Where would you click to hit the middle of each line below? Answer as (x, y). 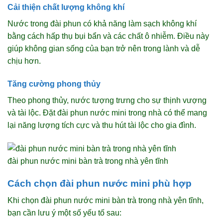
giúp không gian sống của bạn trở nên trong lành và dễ (104, 48)
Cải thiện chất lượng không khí (66, 7)
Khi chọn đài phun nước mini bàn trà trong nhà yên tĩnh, (106, 201)
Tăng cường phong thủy (54, 84)
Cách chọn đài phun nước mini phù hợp (100, 183)
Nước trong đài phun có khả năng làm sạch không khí (102, 23)
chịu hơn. (24, 61)
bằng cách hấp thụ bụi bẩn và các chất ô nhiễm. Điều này (108, 36)
